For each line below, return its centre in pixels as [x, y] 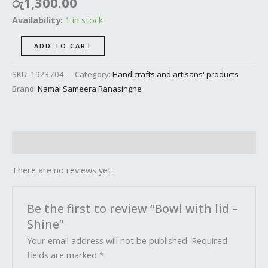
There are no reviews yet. [63, 170]
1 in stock [84, 20]
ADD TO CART [63, 45]
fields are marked [63, 255]
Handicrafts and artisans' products [176, 74]
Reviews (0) [36, 143]
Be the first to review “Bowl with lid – [133, 208]
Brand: [25, 89]
